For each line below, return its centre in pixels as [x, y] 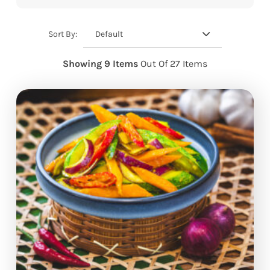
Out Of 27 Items [174, 63]
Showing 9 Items [102, 63]
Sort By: [63, 34]
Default [109, 33]
